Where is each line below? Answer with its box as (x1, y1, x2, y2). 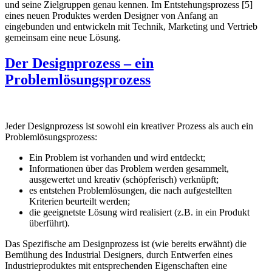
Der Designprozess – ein (5, 55, 154, 71)
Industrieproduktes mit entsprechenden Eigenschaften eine (5, 260, 227, 271)
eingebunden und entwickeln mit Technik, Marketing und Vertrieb (5, 21, 257, 32)
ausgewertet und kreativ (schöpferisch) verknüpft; (29, 174, 219, 185)
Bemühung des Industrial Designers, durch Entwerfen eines (5, 249, 233, 260)
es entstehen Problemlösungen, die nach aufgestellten (29, 185, 232, 195)
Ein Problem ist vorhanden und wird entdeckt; (29, 152, 205, 163)
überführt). (29, 217, 70, 228)
